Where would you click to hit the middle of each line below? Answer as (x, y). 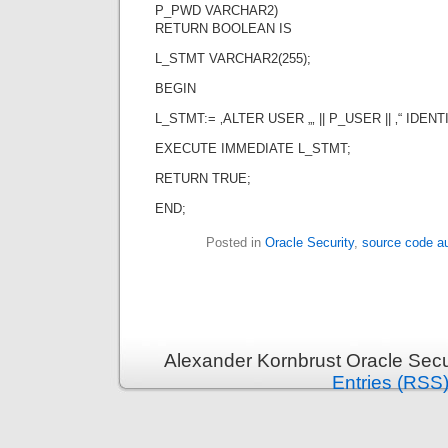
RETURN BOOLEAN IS (223, 28)
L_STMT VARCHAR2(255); (233, 58)
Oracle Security (309, 242)
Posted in (235, 242)
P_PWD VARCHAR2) (216, 10)
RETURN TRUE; (203, 178)
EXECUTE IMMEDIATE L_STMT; (253, 148)
